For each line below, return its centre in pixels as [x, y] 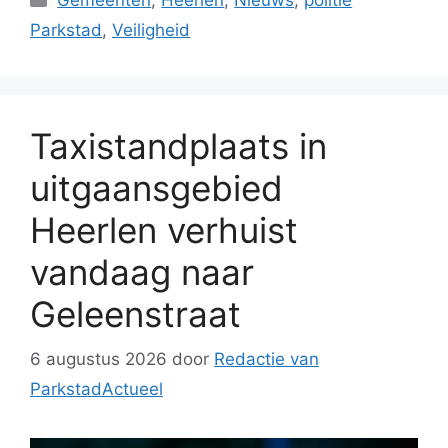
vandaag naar [142, 272]
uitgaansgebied [156, 188]
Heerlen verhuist [164, 230]
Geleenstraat [135, 314]
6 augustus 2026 [98, 358]
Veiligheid [151, 30]
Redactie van [266, 358]
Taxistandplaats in [178, 146]
